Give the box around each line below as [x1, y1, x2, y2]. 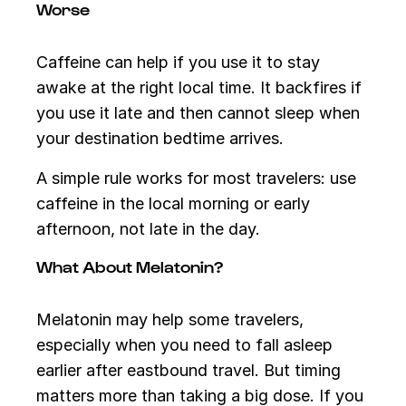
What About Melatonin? [36, 256, 223, 275]
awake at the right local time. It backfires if [36, 78, 362, 97]
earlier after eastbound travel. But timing [36, 361, 341, 380]
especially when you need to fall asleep [36, 335, 333, 354]
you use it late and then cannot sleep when [36, 103, 360, 122]
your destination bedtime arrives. [36, 129, 284, 148]
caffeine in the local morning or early [36, 194, 310, 213]
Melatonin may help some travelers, [36, 310, 304, 329]
